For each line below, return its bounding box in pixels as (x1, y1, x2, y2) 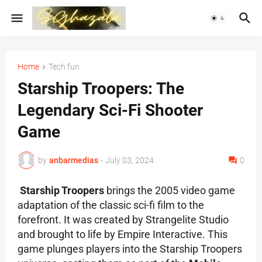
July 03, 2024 (105, 155, 154, 165)
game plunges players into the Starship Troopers (18, 243, 242, 256)
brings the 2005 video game (104, 184, 235, 197)
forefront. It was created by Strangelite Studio (18, 213, 229, 226)
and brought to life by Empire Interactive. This (18, 228, 227, 241)
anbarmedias (49, 155, 98, 165)
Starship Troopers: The (18, 79, 184, 99)
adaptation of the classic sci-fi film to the (18, 199, 204, 212)
